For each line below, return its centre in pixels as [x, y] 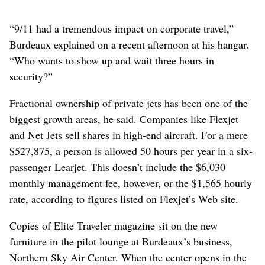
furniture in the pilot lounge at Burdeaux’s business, [121, 241]
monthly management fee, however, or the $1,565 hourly [131, 182]
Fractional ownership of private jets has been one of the [129, 103]
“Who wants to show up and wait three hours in [112, 60]
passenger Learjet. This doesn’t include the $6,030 [117, 167]
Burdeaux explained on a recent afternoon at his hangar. [129, 44]
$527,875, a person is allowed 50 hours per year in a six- [131, 151]
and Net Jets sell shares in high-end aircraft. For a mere [129, 135]
